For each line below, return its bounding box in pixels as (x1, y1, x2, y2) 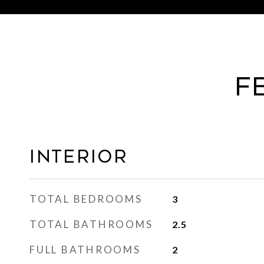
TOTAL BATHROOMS (29, 218, 153, 230)
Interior (29, 147, 128, 167)
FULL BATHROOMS (29, 243, 141, 256)
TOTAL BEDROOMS (29, 193, 143, 205)
